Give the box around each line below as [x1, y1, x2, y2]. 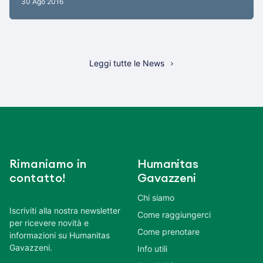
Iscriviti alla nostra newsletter [9, 205, 120, 216]
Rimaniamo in [9, 159, 87, 171]
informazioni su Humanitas [9, 230, 110, 241]
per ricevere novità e [9, 218, 89, 228]
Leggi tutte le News [89, 58, 164, 69]
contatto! [9, 173, 66, 185]
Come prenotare [137, 227, 200, 237]
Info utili [137, 244, 167, 254]
